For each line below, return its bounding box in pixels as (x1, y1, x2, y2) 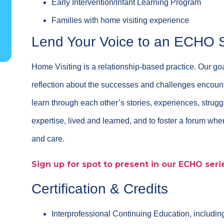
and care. (31, 134, 65, 143)
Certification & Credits (31, 181, 168, 197)
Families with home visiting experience (51, 16, 189, 25)
